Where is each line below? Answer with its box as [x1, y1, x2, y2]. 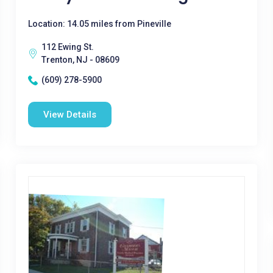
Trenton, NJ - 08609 [41, 55, 119, 65]
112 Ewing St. [41, 42, 94, 52]
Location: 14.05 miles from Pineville [27, 19, 171, 29]
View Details [43, 109, 96, 120]
